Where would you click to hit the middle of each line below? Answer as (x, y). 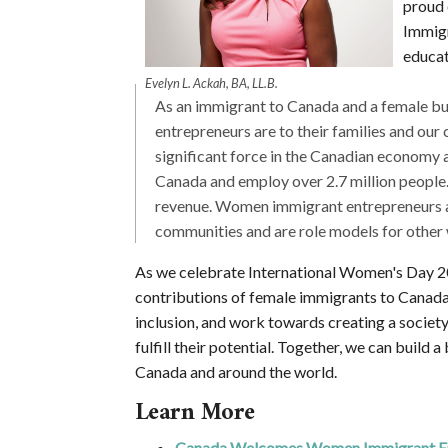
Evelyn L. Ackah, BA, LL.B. (211, 82)
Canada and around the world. (235, 372)
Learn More (194, 413)
